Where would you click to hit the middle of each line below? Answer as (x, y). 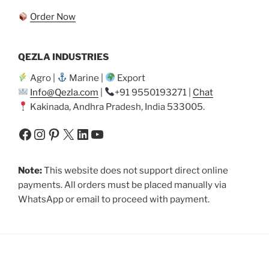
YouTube (118, 133)
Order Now (53, 17)
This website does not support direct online (136, 171)
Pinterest (77, 133)
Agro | (43, 78)
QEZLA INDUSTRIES (63, 57)
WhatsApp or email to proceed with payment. (114, 199)
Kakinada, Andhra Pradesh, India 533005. (117, 107)
